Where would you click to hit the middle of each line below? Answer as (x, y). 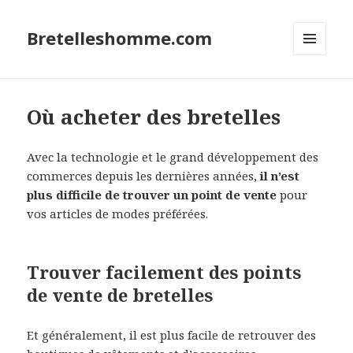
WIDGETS (316, 88)
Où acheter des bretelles (154, 117)
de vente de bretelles (120, 295)
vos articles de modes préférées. (118, 214)
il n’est (280, 176)
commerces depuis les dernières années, (144, 176)
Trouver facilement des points (164, 272)
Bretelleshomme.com (120, 38)
